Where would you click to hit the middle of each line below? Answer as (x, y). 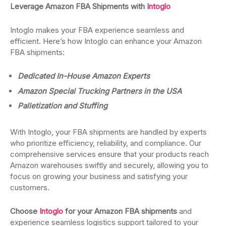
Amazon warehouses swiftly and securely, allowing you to (109, 165)
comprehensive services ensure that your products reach (109, 154)
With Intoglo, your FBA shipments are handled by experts (108, 132)
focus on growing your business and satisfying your (99, 176)
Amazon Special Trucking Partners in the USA (100, 91)
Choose (25, 211)
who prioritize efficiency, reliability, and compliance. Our (106, 143)
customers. (30, 187)
